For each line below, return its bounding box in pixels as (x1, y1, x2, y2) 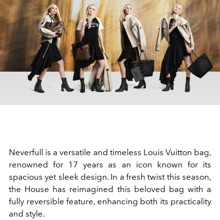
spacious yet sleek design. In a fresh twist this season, (9, 172, 211, 182)
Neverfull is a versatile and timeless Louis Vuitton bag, (9, 147, 211, 157)
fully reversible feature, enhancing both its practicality (9, 196, 211, 206)
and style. (9, 209, 45, 219)
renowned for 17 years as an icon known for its (9, 160, 211, 169)
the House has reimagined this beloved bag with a (9, 184, 211, 194)
